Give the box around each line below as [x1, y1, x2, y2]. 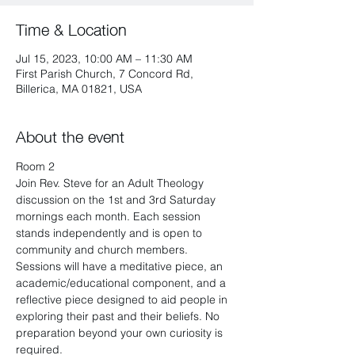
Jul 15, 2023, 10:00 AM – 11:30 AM [16, 52, 193, 66]
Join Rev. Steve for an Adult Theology [16, 176, 207, 190]
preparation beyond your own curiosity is [16, 326, 226, 340]
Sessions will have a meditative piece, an [16, 259, 226, 273]
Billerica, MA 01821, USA [16, 82, 142, 96]
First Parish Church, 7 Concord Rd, [16, 67, 193, 81]
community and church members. [16, 242, 191, 257]
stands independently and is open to [16, 226, 205, 240]
